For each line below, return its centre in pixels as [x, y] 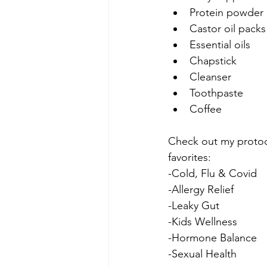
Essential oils [220, 45]
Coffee [206, 109]
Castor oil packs [228, 29]
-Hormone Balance [212, 238]
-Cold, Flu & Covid [212, 173]
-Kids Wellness [203, 222]
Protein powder [226, 13]
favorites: [190, 157]
